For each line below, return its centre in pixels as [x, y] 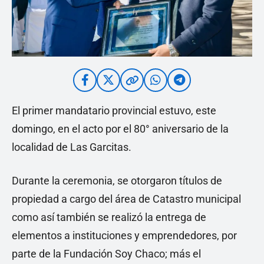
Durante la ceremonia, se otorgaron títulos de [117, 181]
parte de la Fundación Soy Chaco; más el [106, 254]
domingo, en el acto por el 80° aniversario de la [120, 129]
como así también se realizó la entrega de [109, 217]
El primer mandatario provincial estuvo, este [114, 110]
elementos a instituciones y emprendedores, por [124, 235]
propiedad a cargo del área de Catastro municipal [126, 199]
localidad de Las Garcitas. [72, 147]
